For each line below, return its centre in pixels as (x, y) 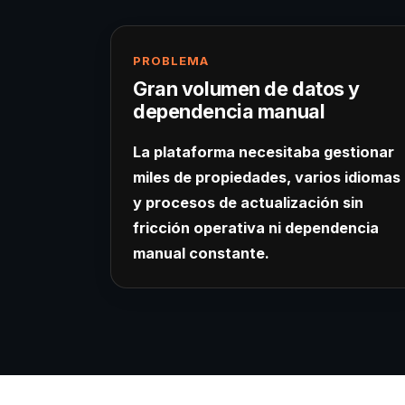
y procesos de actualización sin (248, 203)
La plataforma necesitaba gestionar (264, 152)
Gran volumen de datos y (247, 89)
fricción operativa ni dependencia (256, 228)
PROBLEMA (171, 61)
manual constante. (201, 254)
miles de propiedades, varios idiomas (267, 178)
